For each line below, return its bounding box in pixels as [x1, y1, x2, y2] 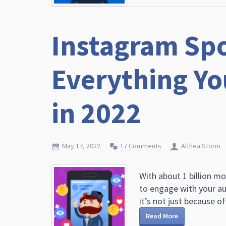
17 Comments [120, 141, 161, 150]
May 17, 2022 [62, 141, 100, 150]
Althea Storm [181, 141, 220, 150]
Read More [146, 211, 178, 220]
